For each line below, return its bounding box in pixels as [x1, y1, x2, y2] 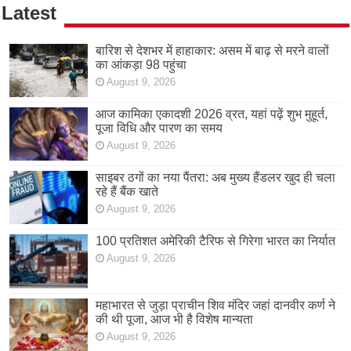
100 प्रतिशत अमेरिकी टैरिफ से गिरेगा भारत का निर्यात [96, 234, 336, 248]
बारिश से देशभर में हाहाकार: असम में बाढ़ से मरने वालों [96, 43, 330, 57]
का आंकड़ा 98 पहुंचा [96, 57, 187, 71]
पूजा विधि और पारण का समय [96, 121, 223, 136]
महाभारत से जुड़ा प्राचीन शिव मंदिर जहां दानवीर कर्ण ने [96, 298, 336, 312]
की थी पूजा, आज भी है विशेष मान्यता [96, 312, 254, 326]
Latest [2, 2, 57, 24]
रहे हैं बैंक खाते [96, 185, 159, 199]
